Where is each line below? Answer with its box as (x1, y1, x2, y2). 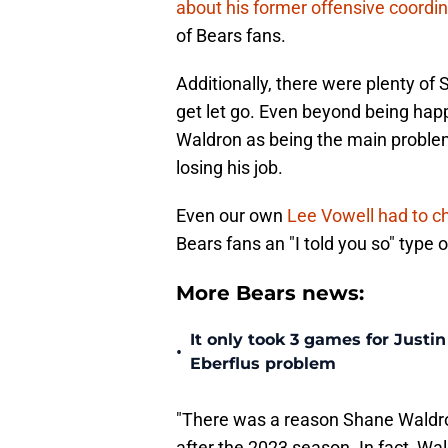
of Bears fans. (176, 25, 286, 47)
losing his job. (176, 157, 283, 179)
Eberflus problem (190, 354, 336, 374)
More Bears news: (176, 281, 364, 306)
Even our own (176, 205, 287, 227)
